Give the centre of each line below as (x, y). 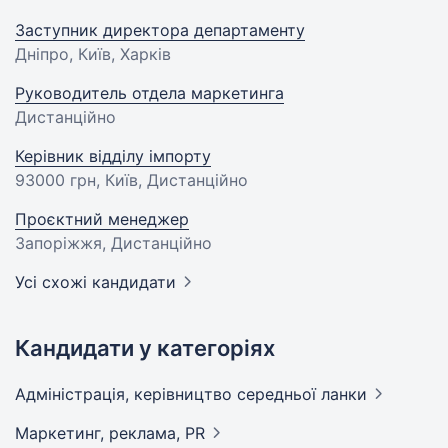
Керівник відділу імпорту (113, 156)
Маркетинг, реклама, (100, 433)
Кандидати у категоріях (145, 348)
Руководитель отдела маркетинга (149, 93)
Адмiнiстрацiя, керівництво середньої (168, 394)
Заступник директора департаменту (160, 30)
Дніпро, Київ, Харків (93, 54)
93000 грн (55, 180)
